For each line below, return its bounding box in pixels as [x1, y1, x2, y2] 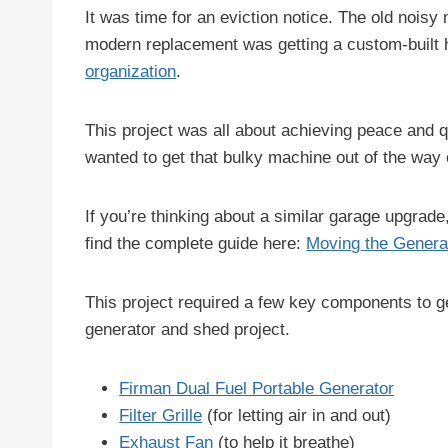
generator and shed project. [85, 320, 291, 339]
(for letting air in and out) [202, 406, 392, 425]
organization [85, 62, 177, 81]
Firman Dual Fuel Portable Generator [119, 379, 395, 398]
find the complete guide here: [85, 234, 307, 253]
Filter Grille [119, 406, 203, 425]
